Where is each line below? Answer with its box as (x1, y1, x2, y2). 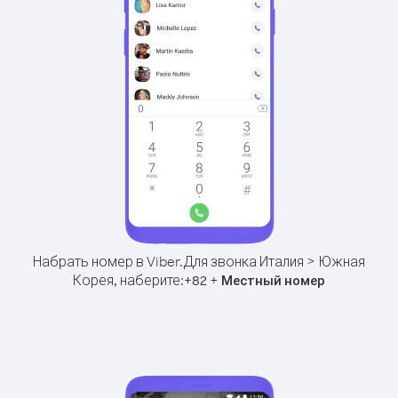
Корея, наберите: (73, 271, 184, 289)
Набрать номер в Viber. (33, 252, 183, 270)
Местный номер (221, 272, 325, 289)
